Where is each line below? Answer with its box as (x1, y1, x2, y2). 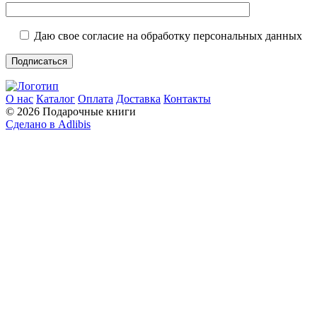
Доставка (116, 92, 161, 105)
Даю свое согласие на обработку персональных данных (34, 29, 302, 42)
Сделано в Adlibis (6, 117, 91, 130)
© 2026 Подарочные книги (6, 105, 136, 117)
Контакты (163, 92, 211, 105)
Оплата (78, 92, 113, 105)
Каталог (36, 92, 75, 105)
